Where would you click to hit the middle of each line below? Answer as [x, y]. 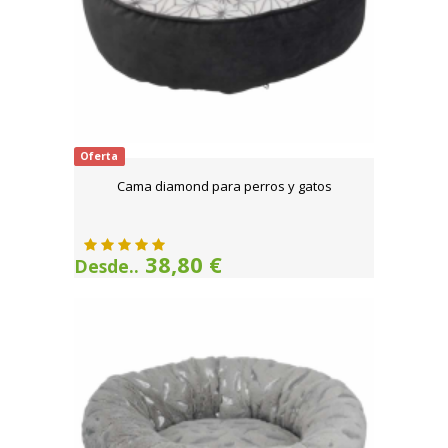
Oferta [99, 156]
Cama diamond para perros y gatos [224, 186]
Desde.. [106, 266]
